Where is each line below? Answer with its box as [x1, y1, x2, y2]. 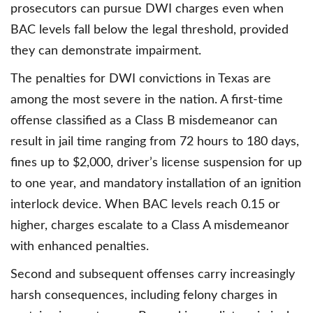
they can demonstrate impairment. [10, 45, 201, 58]
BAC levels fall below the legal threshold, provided [10, 24, 289, 37]
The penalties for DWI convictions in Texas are [10, 73, 271, 86]
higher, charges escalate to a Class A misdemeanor [10, 219, 289, 233]
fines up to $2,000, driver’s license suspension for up [10, 156, 302, 170]
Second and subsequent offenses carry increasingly [10, 268, 295, 282]
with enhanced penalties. [10, 240, 149, 254]
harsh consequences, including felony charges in [10, 289, 277, 303]
